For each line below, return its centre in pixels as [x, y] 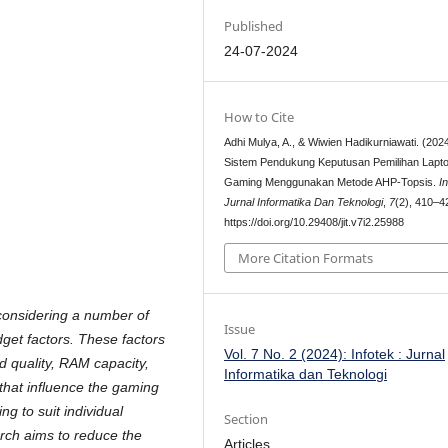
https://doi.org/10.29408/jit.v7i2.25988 [314, 222]
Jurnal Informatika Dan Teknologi [304, 202]
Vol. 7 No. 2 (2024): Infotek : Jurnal [335, 353]
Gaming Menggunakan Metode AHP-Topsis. [332, 182]
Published [254, 26]
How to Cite [259, 117]
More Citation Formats [306, 257]
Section [246, 418]
